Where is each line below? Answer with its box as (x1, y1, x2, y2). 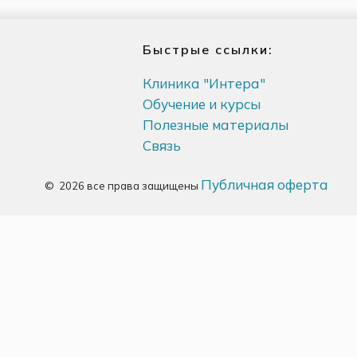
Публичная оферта (201, 176, 328, 194)
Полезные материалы (142, 116, 288, 134)
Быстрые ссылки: (142, 41, 273, 58)
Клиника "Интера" (142, 75, 265, 92)
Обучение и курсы (142, 96, 261, 113)
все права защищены (84, 179, 201, 193)
